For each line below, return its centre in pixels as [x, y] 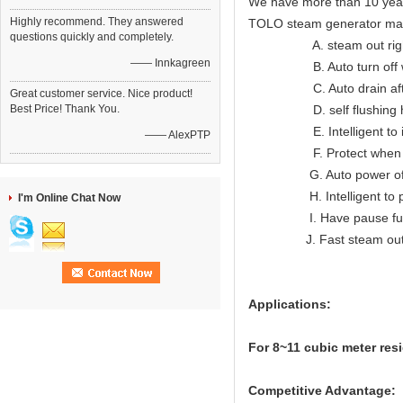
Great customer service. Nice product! [101, 94]
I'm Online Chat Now [69, 198]
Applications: [290, 304]
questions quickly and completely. [92, 37]
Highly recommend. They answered [97, 22]
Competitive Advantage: [322, 390]
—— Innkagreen [170, 63]
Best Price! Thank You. [65, 109]
